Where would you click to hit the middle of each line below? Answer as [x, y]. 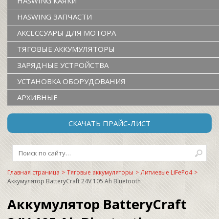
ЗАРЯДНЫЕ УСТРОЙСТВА [63, 65]
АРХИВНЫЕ [37, 97]
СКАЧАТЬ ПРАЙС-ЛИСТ [109, 123]
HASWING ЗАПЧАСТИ [55, 17]
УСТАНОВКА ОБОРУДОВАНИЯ [71, 81]
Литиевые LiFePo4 [166, 172]
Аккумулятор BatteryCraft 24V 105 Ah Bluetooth [74, 181]
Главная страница [33, 172]
